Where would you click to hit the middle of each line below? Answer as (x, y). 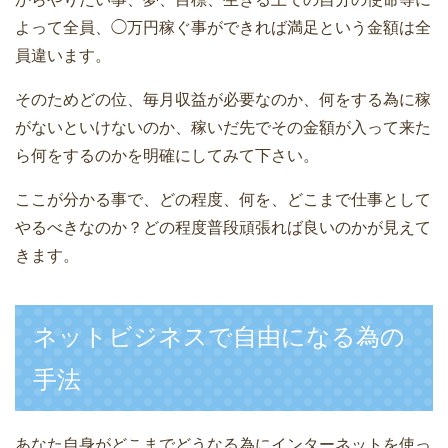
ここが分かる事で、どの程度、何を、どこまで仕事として (223, 200)
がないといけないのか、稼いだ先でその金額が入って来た (223, 128)
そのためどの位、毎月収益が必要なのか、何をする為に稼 (223, 100)
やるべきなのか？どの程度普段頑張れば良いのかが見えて (223, 228)
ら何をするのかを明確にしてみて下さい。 (167, 156)
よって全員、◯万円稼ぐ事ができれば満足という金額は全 (223, 28)
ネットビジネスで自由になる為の (219, 337)
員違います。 (63, 56)
